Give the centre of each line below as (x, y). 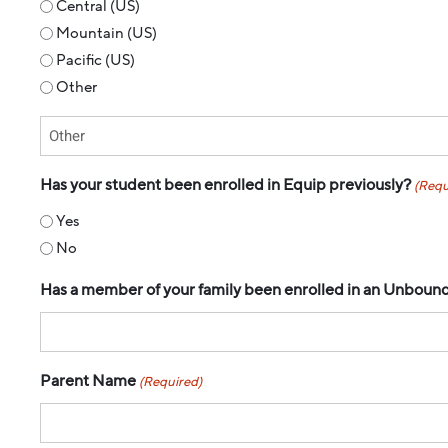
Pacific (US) (95, 59)
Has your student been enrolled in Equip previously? (225, 184)
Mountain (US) (106, 32)
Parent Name (88, 380)
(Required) (171, 381)
